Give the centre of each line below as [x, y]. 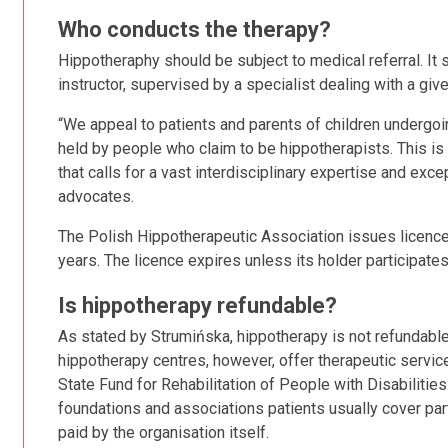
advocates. [96, 196]
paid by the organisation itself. [163, 432]
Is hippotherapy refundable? [197, 305]
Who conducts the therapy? [194, 29]
